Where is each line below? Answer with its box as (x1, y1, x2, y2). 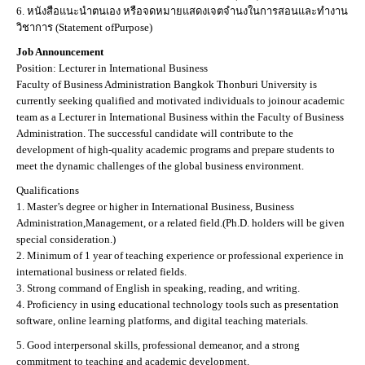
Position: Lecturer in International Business (16, 62, 208, 74)
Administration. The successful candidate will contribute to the (16, 127, 293, 139)
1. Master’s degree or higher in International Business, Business (16, 200, 294, 213)
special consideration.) (16, 233, 116, 245)
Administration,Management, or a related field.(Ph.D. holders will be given (16, 217, 345, 229)
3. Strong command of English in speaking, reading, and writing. (16, 282, 300, 294)
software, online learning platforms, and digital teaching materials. (16, 314, 308, 327)
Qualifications (16, 184, 79, 196)
